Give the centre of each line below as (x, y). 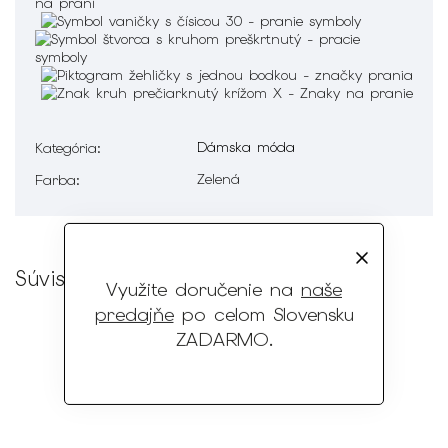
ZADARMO (222, 339)
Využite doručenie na (203, 289)
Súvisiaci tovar (90, 278)
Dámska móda (246, 146)
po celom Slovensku (263, 314)
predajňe (134, 314)
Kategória (66, 147)
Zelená (218, 178)
